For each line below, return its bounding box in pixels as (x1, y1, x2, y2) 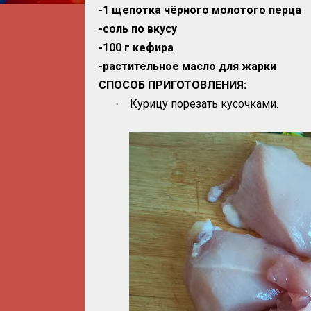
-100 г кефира (99, 41, 174, 54)
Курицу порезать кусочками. (130, 97, 278, 110)
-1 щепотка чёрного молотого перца (99, 3, 301, 17)
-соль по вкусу (99, 22, 177, 35)
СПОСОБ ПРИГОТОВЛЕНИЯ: (99, 78, 246, 92)
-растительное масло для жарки (99, 60, 276, 73)
